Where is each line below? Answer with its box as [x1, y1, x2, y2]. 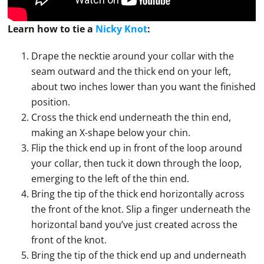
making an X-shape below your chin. [31, 126, 191, 140]
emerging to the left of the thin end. [31, 172, 190, 186]
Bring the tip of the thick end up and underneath [31, 249, 247, 262]
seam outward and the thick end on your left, [31, 65, 232, 78]
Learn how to [8, 22, 73, 36]
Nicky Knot [95, 22, 148, 36]
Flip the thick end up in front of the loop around [31, 141, 243, 155]
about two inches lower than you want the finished [31, 80, 256, 94]
